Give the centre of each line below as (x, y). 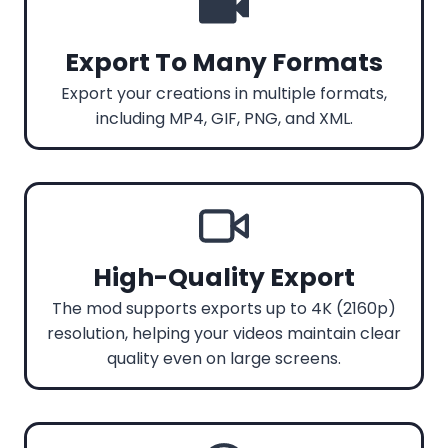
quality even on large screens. (224, 358)
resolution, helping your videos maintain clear (224, 333)
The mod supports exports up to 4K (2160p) (224, 308)
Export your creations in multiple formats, (224, 93)
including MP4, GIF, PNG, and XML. (224, 118)
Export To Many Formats (224, 62)
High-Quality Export (224, 277)
